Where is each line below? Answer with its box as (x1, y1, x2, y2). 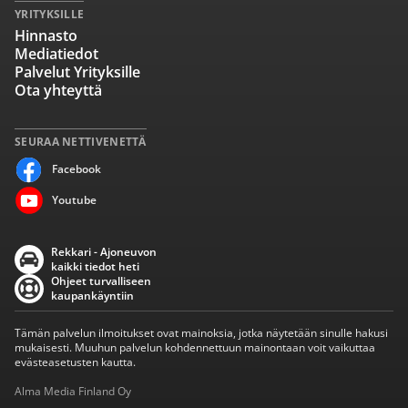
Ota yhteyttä (15, 80, 102, 100)
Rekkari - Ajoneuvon (51, 244, 157, 260)
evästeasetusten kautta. (15, 354, 136, 370)
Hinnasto (15, 25, 77, 46)
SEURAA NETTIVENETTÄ (15, 134, 147, 149)
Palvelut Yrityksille (15, 62, 140, 82)
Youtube (52, 192, 97, 208)
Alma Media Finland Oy (15, 383, 131, 399)
